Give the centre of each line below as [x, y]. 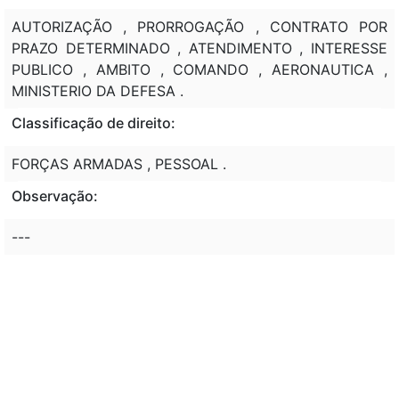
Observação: [55, 195]
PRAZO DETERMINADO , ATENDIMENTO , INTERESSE [199, 48]
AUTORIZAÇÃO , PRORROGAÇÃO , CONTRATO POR [199, 26]
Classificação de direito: [94, 122]
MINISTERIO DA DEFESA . [98, 90]
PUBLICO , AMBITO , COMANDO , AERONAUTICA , [199, 69]
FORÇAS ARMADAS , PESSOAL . [119, 163]
